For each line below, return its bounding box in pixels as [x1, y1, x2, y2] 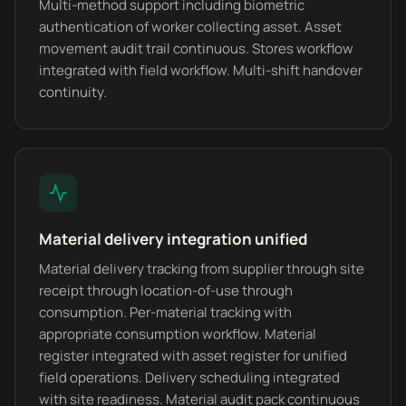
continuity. [39, 82, 107, 101]
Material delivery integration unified [39, 228, 307, 249]
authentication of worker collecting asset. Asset [39, 17, 342, 36]
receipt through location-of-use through [39, 281, 293, 300]
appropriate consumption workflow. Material [39, 324, 316, 343]
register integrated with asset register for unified [39, 346, 347, 365]
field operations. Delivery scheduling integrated [39, 368, 340, 387]
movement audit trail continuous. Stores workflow [39, 39, 353, 58]
